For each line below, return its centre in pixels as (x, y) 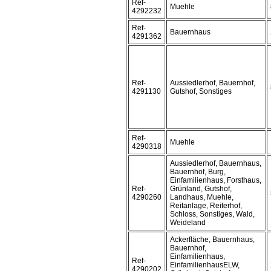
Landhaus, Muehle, (202, 197)
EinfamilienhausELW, (205, 265)
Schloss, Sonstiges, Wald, (212, 214)
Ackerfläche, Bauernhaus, (212, 240)
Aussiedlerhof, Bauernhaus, (216, 163)
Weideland (188, 223)
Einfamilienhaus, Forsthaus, (216, 180)
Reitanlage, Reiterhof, (206, 206)
